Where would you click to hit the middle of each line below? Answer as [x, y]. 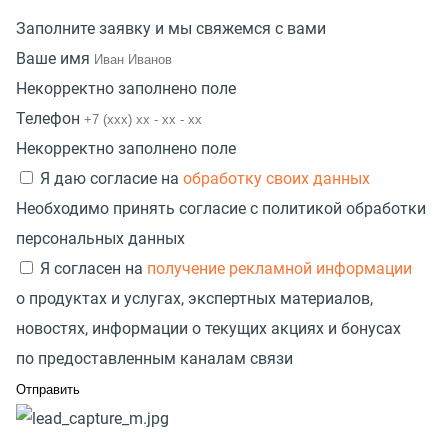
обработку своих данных [276, 179]
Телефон [48, 119]
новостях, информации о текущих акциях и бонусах [208, 329]
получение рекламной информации [279, 269]
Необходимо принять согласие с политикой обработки [221, 209]
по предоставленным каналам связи [154, 359]
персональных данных [100, 239]
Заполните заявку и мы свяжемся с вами [171, 29]
